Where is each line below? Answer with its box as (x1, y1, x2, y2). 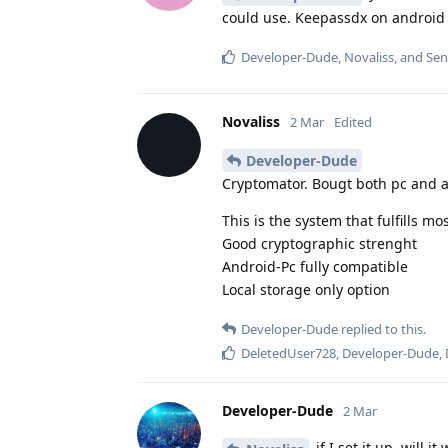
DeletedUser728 (241, 343, 336, 362)
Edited (334, 113, 372, 132)
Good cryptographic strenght (222, 233, 417, 253)
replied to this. (338, 319, 426, 338)
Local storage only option (222, 279, 390, 299)
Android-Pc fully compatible (222, 256, 408, 276)
